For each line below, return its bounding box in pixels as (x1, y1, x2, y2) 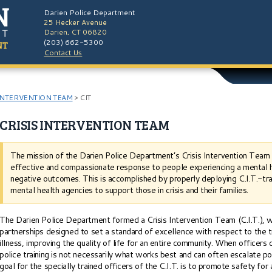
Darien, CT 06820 (44, 27, 107, 37)
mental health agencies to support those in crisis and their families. (10, 184, 249, 196)
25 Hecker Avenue (44, 17, 107, 27)
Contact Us (44, 47, 83, 58)
